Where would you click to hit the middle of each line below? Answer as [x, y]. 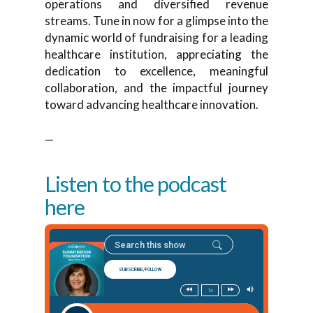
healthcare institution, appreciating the [156, 54]
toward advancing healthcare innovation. [152, 104]
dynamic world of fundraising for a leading [156, 37]
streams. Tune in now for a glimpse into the [156, 21]
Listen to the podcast [136, 184]
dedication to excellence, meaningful [156, 71]
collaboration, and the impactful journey [156, 88]
